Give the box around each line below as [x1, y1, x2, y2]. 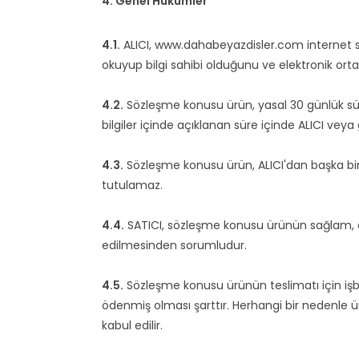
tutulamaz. [102, 177, 163, 193]
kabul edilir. [102, 317, 163, 333]
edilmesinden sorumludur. [102, 237, 247, 253]
